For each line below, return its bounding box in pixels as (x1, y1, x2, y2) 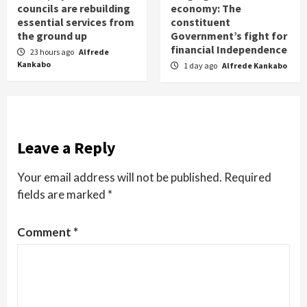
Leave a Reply (17, 136, 116, 158)
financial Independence (171, 42, 287, 56)
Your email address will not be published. (17, 169, 222, 184)
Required (224, 169, 271, 184)
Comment (17, 224, 73, 239)
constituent (171, 14, 230, 29)
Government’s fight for (171, 28, 287, 42)
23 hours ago (30, 46, 75, 57)
